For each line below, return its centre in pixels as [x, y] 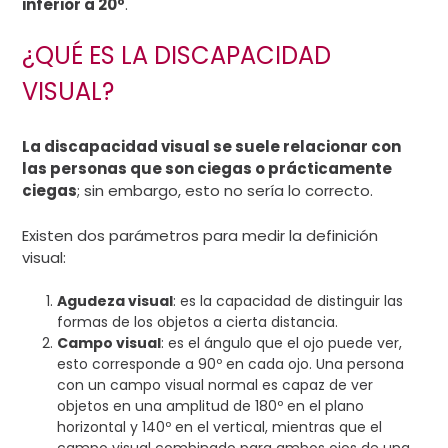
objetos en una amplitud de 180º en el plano [211, 406]
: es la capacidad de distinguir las [288, 301]
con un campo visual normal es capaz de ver [215, 385]
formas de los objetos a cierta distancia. [198, 322]
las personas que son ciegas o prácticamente [207, 169]
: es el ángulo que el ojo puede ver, [282, 343]
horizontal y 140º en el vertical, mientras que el [220, 427]
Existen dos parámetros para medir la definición [200, 235]
